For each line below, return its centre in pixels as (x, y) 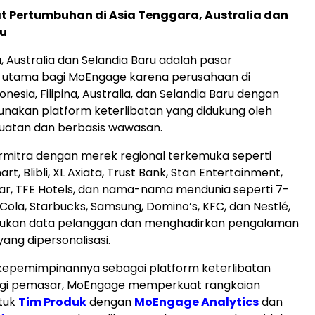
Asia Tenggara (154, 15)
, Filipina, (59, 94)
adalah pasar (194, 60)
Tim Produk (52, 302)
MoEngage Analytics (197, 302)
